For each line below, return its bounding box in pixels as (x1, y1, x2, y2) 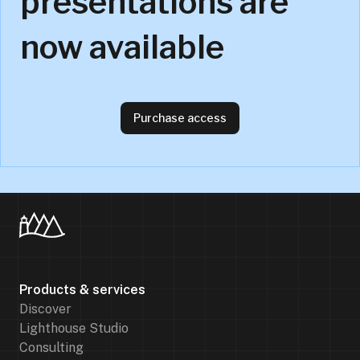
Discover (19, 301, 72, 317)
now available (20, 27, 224, 67)
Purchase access (133, 111, 227, 125)
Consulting (19, 340, 84, 355)
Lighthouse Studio (19, 321, 129, 336)
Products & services (19, 282, 145, 297)
